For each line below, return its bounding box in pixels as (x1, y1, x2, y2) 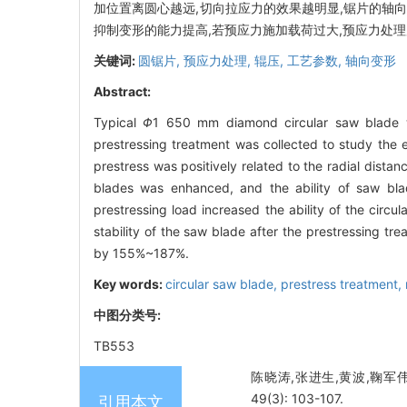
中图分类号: (94, 307, 164, 323)
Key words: (94, 276, 165, 293)
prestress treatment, (281, 276, 405, 293)
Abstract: (94, 84, 151, 100)
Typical (94, 114, 144, 131)
